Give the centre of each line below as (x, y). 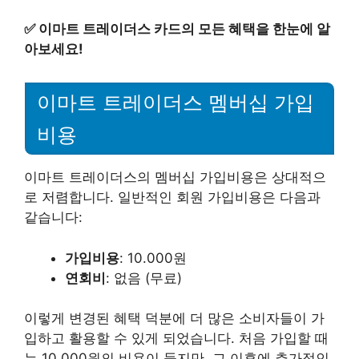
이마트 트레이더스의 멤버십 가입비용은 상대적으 (175, 177)
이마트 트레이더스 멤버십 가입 (175, 103)
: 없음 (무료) (144, 278)
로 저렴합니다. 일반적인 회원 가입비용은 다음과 (172, 198)
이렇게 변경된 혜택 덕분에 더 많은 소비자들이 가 (174, 319)
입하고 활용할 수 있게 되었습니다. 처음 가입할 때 (176, 339)
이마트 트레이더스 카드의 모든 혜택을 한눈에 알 (184, 28)
